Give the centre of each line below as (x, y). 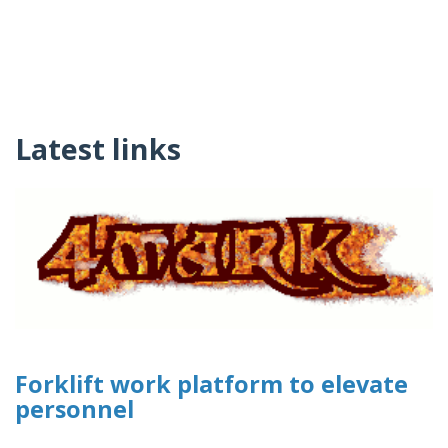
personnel (74, 409)
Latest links (98, 149)
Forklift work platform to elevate (211, 384)
